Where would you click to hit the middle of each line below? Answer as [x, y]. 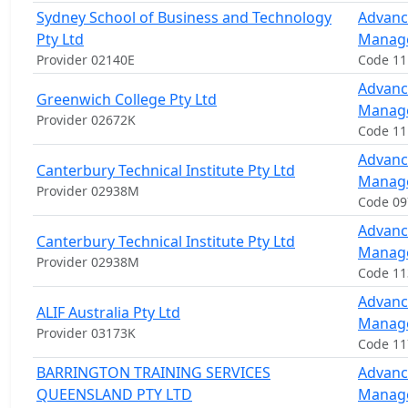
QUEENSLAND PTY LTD [114, 394]
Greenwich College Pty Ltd [127, 99]
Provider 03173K [86, 333]
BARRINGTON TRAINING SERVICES [153, 372]
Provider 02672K [86, 120]
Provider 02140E [86, 60]
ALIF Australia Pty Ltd [108, 312]
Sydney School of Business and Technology [184, 17]
